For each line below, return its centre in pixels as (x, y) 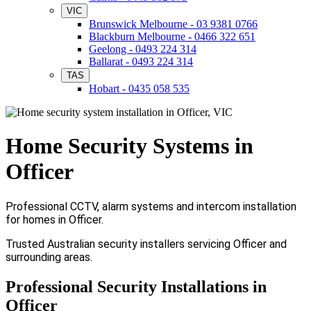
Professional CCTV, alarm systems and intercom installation (151, 206)
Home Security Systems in (129, 146)
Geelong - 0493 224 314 (143, 49)
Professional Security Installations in (136, 286)
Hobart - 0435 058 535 (139, 89)
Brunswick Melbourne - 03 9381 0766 (173, 24)
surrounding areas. (49, 257)
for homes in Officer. (54, 219)
